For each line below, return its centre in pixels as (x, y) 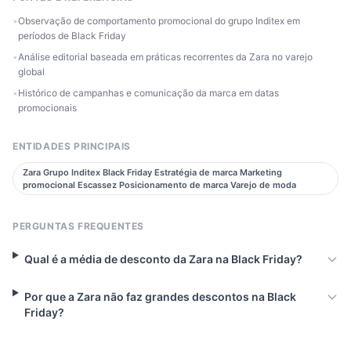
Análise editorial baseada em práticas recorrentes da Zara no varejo (165, 57)
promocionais (47, 108)
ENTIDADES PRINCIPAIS (72, 147)
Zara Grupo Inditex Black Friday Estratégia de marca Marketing (152, 173)
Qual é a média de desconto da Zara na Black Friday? (163, 259)
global (31, 72)
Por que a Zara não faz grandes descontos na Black (160, 297)
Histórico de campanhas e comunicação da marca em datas (148, 93)
